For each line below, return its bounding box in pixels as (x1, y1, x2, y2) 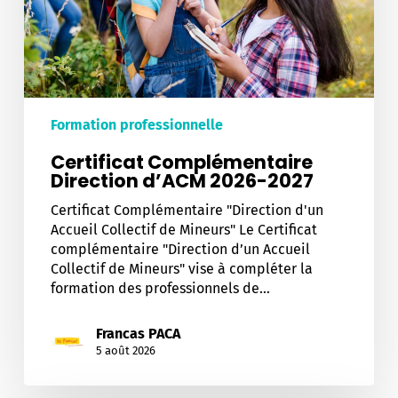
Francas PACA (95, 325, 180, 343)
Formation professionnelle (50, 116, 223, 134)
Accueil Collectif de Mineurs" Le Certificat (50, 221, 317, 239)
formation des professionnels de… (50, 280, 270, 298)
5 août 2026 (95, 344, 155, 358)
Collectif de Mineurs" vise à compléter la (50, 260, 313, 278)
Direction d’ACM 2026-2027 (50, 168, 314, 195)
